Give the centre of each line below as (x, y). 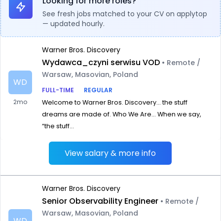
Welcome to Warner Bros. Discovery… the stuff (115, 102)
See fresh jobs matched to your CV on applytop (125, 14)
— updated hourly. (74, 24)
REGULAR (98, 90)
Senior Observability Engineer (100, 201)
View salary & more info (110, 153)
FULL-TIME (58, 90)
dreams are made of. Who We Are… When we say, (122, 114)
